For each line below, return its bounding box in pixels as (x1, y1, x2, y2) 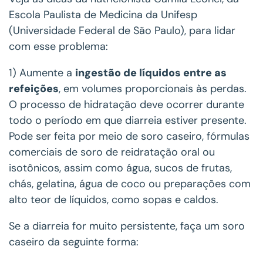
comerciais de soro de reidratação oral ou (9, 145, 215, 160)
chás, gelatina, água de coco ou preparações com (9, 177, 251, 191)
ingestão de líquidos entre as (75, 66, 227, 80)
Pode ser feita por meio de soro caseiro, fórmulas (9, 129, 249, 144)
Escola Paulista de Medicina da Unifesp (9, 8, 197, 22)
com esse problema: (9, 39, 108, 54)
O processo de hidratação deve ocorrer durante (9, 97, 244, 112)
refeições (9, 82, 59, 96)
